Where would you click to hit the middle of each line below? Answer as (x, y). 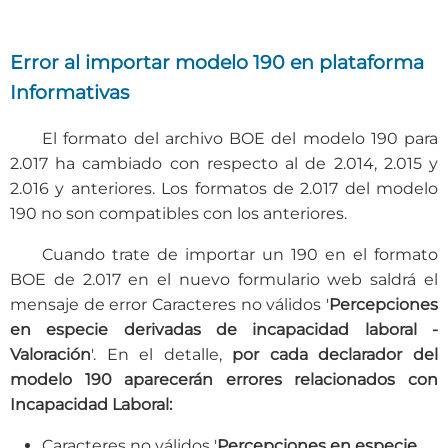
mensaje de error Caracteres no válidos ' (169, 305)
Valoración (50, 355)
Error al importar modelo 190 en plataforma (217, 61)
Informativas (69, 91)
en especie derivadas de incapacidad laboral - (224, 330)
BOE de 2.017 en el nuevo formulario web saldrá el (224, 280)
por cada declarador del (335, 355)
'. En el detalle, (162, 355)
